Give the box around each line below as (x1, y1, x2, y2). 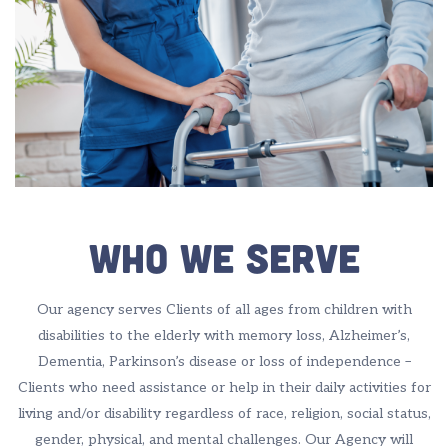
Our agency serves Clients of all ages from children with (36, 301, 412, 318)
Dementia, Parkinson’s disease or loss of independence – (37, 353, 411, 370)
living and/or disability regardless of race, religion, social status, (17, 405, 431, 422)
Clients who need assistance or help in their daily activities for (17, 379, 431, 396)
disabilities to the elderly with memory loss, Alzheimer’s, (38, 327, 410, 344)
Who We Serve (88, 233, 360, 281)
